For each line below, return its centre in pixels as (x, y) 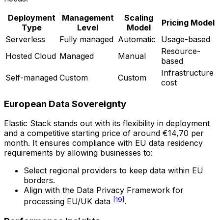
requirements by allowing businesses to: (78, 153)
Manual (132, 56)
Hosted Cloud (31, 56)
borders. (39, 180)
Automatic (137, 39)
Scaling (138, 17)
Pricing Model (188, 22)
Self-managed (31, 77)
